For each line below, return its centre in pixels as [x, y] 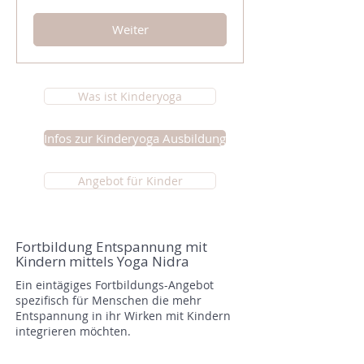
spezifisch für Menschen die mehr [108, 300]
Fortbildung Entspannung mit [111, 247]
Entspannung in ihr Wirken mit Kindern [123, 316]
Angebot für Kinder [130, 181]
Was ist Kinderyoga [130, 96]
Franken [49, 9]
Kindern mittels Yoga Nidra [102, 261]
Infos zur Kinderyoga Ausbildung [135, 138]
